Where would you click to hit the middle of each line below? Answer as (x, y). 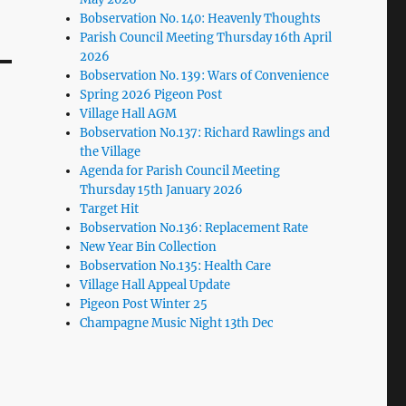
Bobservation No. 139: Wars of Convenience (205, 75)
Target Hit (110, 208)
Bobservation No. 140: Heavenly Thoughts (201, 18)
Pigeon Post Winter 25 (144, 304)
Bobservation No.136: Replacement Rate (194, 227)
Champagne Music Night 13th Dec (177, 323)
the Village (111, 151)
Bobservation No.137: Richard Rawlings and (205, 132)
